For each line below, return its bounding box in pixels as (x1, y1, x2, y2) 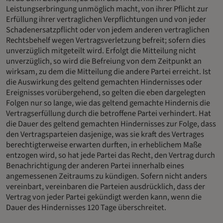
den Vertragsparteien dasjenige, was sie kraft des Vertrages (6, 128, 204, 141)
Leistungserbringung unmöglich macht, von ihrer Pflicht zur (6, 3, 208, 15)
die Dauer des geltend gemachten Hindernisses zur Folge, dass (6, 118, 216, 130)
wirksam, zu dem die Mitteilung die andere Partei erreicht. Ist (6, 66, 211, 78)
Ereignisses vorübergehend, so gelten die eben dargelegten (6, 87, 206, 99)
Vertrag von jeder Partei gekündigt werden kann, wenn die (6, 191, 202, 204)
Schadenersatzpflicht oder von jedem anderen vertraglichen (6, 24, 210, 36)
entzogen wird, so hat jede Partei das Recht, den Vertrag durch (6, 149, 215, 162)
